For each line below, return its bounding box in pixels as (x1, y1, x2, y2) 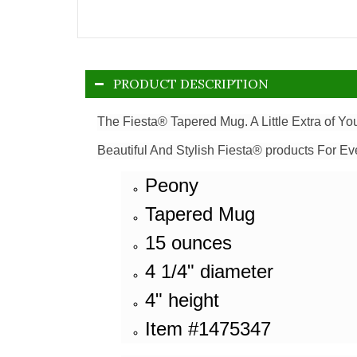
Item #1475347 (145, 317, 271, 339)
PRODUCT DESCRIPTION (113, 75, 269, 92)
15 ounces (145, 231, 232, 253)
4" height (145, 288, 219, 311)
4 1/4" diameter (145, 260, 273, 282)
